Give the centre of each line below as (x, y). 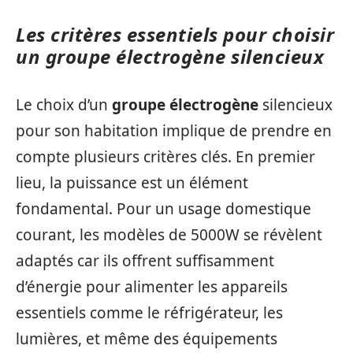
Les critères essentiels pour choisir (175, 34)
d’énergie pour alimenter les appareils (152, 286)
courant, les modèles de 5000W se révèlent (169, 234)
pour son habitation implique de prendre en (174, 130)
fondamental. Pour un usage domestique (163, 208)
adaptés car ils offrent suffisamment (145, 260)
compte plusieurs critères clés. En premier (165, 156)
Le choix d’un (64, 104)
